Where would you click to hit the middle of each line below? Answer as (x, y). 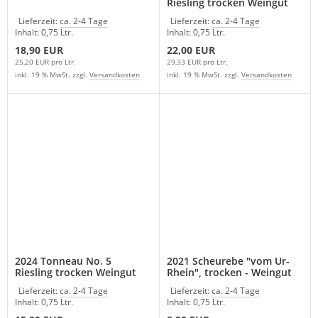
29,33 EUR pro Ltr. (197, 62)
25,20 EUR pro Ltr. (45, 62)
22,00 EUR (191, 50)
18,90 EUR (39, 50)
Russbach (190, 283)
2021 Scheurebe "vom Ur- (228, 261)
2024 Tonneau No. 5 (63, 261)
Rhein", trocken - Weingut (229, 272)
